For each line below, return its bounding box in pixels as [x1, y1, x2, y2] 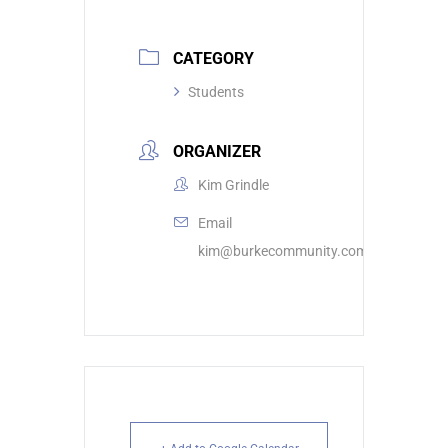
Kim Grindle [198, 177, 269, 194]
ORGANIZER [173, 142, 261, 162]
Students [188, 84, 244, 101]
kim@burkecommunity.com [198, 243, 368, 260]
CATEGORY [173, 49, 254, 69]
